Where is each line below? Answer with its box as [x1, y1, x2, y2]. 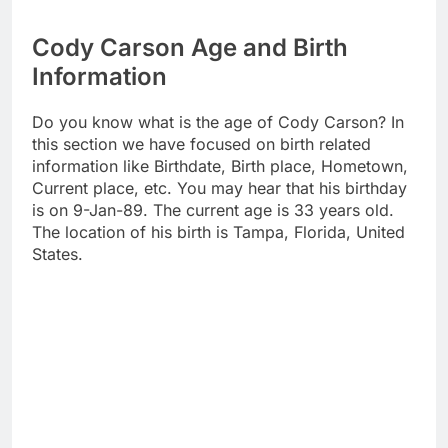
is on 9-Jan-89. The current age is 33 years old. [32, 200, 394, 221]
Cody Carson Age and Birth [32, 33, 348, 63]
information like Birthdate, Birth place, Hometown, [32, 156, 408, 177]
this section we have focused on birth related [32, 134, 371, 155]
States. [32, 244, 83, 265]
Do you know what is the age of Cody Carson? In [32, 112, 404, 133]
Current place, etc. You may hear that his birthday [32, 178, 407, 199]
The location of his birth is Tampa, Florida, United [32, 222, 405, 243]
